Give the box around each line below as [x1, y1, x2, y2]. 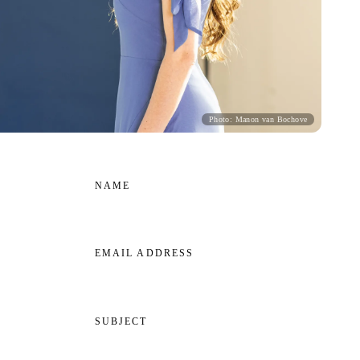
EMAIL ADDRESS [95, 248, 194, 259]
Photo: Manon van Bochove [208, 114, 308, 124]
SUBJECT [95, 316, 148, 326]
